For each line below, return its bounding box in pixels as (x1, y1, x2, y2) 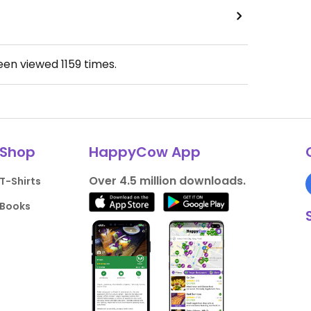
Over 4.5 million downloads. (88, 173, 246, 190)
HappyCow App (88, 142, 201, 162)
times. (81, 56, 117, 73)
